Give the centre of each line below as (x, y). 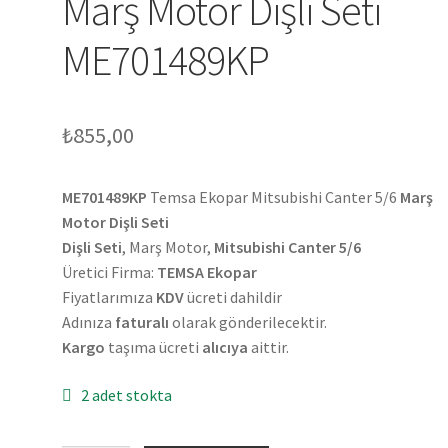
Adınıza (89, 322)
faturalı (142, 322)
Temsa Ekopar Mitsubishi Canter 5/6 (274, 197)
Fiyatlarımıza (109, 297)
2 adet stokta (126, 394)
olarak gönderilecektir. (248, 322)
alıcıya (225, 347)
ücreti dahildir (233, 297)
